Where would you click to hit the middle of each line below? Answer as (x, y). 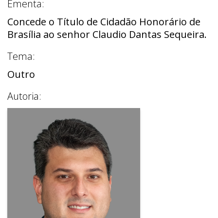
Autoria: (24, 96)
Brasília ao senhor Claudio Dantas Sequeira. (107, 34)
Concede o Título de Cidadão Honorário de (104, 21)
